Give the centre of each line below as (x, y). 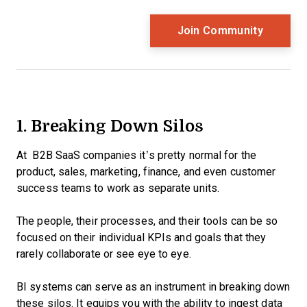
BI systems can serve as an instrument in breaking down (153, 287)
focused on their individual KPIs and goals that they (142, 237)
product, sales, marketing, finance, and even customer (146, 172)
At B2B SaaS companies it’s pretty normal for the (136, 155)
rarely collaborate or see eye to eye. (105, 254)
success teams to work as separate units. (120, 188)
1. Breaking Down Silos (113, 125)
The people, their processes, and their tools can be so (147, 221)
